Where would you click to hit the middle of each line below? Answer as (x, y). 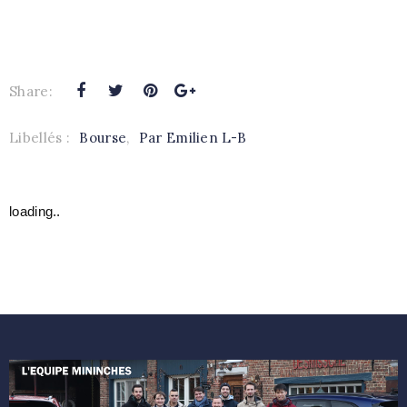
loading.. (35, 211)
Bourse (103, 137)
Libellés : (42, 137)
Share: (31, 91)
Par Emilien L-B (193, 137)
